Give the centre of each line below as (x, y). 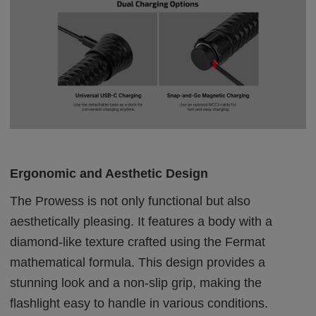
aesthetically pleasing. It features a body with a (141, 221)
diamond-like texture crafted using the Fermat (138, 242)
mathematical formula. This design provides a (138, 262)
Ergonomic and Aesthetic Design (109, 173)
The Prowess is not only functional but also (130, 201)
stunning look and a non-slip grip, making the (136, 282)
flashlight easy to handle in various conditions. (139, 303)
